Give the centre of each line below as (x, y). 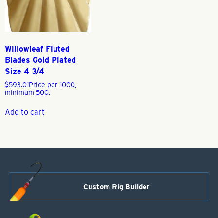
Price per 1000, (53, 85)
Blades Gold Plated (40, 60)
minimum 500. (27, 93)
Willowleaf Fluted (37, 49)
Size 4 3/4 (25, 72)
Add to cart (25, 112)
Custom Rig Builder (116, 187)
